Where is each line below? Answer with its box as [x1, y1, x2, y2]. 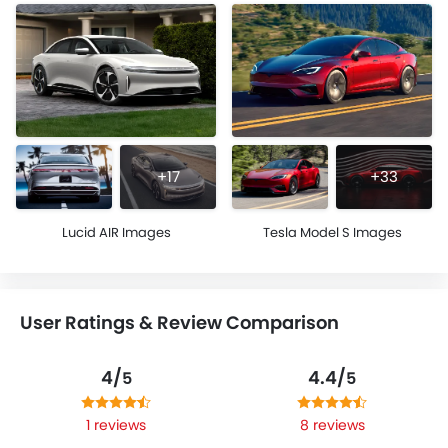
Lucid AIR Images [61, 222, 171, 242]
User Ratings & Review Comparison [20, 309, 339, 335]
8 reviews [299, 414, 365, 435]
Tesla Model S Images [262, 222, 402, 242]
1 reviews [86, 414, 146, 435]
